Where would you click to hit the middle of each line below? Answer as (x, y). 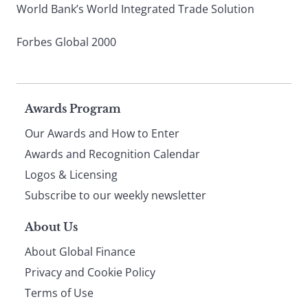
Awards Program (73, 108)
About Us (51, 227)
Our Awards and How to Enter (102, 133)
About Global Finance (80, 251)
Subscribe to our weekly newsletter (115, 195)
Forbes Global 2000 (66, 42)
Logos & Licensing (71, 174)
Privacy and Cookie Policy (90, 272)
